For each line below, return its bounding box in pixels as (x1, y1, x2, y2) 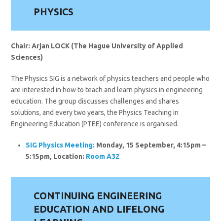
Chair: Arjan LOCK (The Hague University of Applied (11, 42, 184, 50)
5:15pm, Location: (26, 152, 86, 161)
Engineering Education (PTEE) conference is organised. (11, 120, 179, 128)
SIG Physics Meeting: (26, 141, 95, 149)
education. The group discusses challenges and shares (11, 97, 180, 106)
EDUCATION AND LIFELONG (34, 203, 165, 215)
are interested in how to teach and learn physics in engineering (11, 86, 203, 94)
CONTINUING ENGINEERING (34, 190, 162, 201)
